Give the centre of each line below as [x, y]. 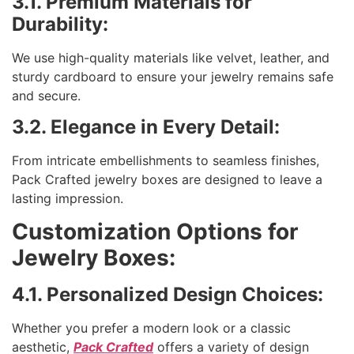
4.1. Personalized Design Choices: [168, 295]
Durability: [60, 24]
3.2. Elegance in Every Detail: [146, 126]
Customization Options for [155, 232]
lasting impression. [68, 198]
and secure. [46, 95]
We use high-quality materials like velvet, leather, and [171, 57]
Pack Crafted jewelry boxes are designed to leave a [167, 179]
